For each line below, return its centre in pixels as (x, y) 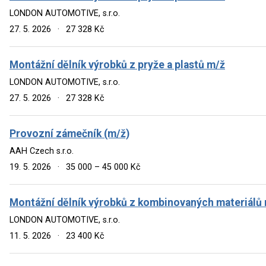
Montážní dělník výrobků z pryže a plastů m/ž (117, 64)
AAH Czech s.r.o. (42, 151)
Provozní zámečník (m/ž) (69, 133)
